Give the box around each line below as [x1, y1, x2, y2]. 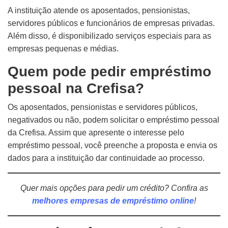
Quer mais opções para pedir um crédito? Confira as [20, 184, 208, 192]
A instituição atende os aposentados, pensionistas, [8, 6, 190, 15]
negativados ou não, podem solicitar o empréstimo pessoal [8, 116, 219, 124]
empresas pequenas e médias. [8, 44, 119, 53]
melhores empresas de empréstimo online [32, 196, 194, 205]
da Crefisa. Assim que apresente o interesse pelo [8, 128, 184, 137]
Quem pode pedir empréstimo [8, 64, 211, 79]
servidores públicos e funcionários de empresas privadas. [8, 19, 215, 27]
